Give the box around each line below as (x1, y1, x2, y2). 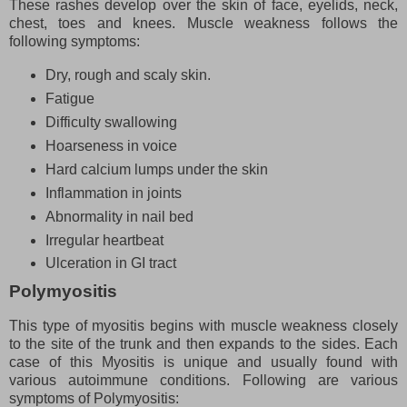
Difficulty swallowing (45, 114, 177, 130)
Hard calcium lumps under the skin (45, 161, 268, 177)
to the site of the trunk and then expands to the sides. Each (9, 336, 398, 352)
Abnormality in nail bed (45, 208, 194, 224)
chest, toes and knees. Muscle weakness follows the (9, 15, 398, 32)
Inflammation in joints (45, 184, 182, 201)
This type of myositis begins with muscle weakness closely (9, 318, 398, 334)
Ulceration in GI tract (45, 255, 176, 272)
